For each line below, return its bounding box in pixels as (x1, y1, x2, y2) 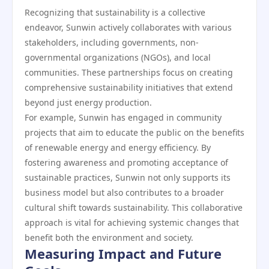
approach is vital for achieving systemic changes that (25, 217, 239, 228)
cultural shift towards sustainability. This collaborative (25, 202, 243, 213)
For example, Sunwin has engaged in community (25, 112, 222, 123)
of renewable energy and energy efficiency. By (25, 142, 211, 153)
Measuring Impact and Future (25, 244, 222, 262)
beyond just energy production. (25, 97, 152, 108)
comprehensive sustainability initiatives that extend (25, 82, 233, 93)
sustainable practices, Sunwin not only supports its (25, 172, 231, 183)
